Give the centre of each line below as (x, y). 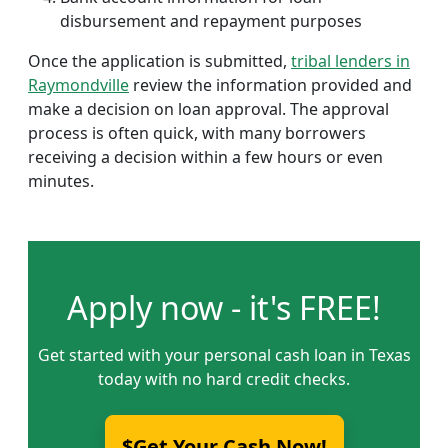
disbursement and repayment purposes (211, 21)
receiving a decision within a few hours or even (205, 157)
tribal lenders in (350, 61)
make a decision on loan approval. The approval (208, 109)
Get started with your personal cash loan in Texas (224, 355)
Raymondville (78, 85)
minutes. (61, 181)
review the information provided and (270, 85)
